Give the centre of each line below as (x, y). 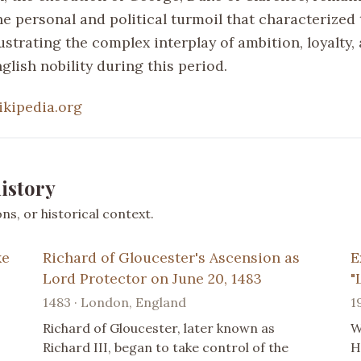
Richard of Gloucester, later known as (159, 328)
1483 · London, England (115, 302)
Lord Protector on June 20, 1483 (153, 278)
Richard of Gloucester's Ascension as (172, 257)
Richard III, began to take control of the (166, 347)
